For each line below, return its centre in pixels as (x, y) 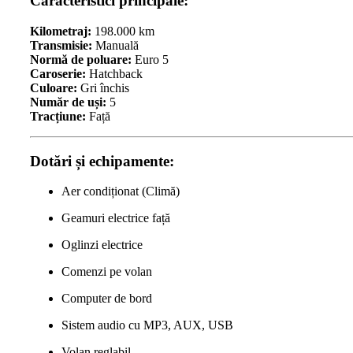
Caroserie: (58, 74)
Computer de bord (107, 299)
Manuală (115, 46)
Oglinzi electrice (102, 245)
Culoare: (54, 88)
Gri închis (103, 88)
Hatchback (114, 74)
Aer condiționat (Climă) (121, 191)
